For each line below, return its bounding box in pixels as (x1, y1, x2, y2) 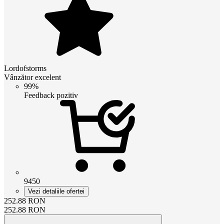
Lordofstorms (4, 63, 46, 72)
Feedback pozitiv (24, 90, 78, 99)
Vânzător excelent (4, 72, 61, 81)
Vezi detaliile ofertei (28, 187, 84, 195)
